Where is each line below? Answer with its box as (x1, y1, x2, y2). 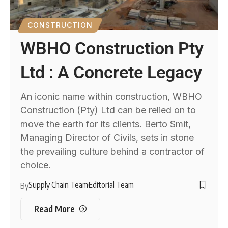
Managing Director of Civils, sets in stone (20, 132, 194, 143)
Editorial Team (89, 179, 134, 190)
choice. (20, 159, 51, 170)
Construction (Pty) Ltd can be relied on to (20, 104, 196, 116)
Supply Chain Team (28, 179, 89, 190)
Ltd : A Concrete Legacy (20, 62, 203, 82)
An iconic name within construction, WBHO (20, 91, 203, 102)
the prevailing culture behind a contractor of (20, 146, 205, 157)
